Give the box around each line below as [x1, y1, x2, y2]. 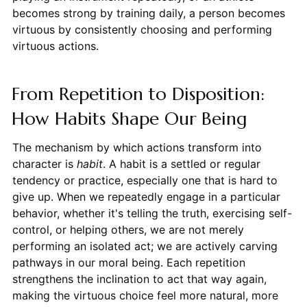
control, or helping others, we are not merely [12, 223, 244, 237]
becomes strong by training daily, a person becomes [12, 6, 285, 21]
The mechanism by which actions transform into [12, 140, 262, 155]
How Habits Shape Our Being [11, 108, 247, 130]
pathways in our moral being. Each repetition [12, 256, 245, 270]
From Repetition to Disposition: [11, 83, 265, 106]
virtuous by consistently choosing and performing [12, 23, 272, 37]
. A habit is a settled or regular [102, 157, 260, 171]
